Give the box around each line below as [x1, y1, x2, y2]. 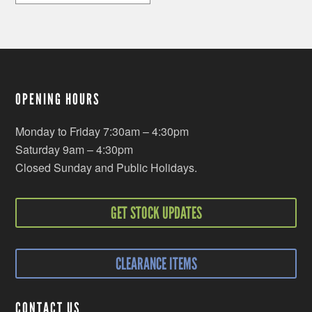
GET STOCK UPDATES [110, 202, 202, 223]
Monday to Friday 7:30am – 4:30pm [15, 123, 189, 139]
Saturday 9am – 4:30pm [15, 141, 134, 157]
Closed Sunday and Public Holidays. [15, 159, 198, 175]
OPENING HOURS [15, 89, 101, 109]
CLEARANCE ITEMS [115, 253, 197, 274]
